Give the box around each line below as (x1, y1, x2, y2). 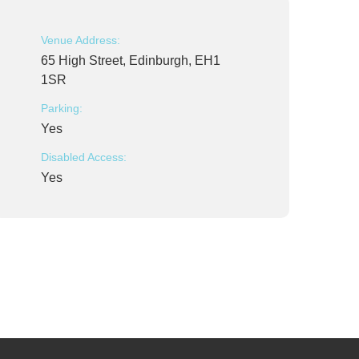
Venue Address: (41, 34, 120, 46)
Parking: (41, 102, 83, 115)
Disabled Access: (41, 151, 127, 163)
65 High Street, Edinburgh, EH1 (41, 54, 220, 67)
